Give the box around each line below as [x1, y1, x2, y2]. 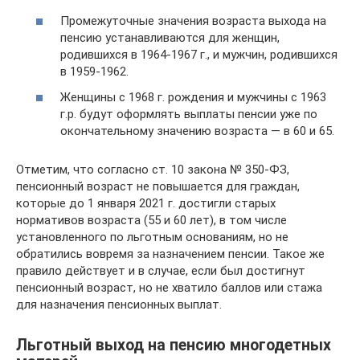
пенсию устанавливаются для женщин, [60, 31, 280, 45]
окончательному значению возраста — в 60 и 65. [60, 123, 334, 138]
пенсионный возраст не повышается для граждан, [16, 178, 300, 194]
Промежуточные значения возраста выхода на [60, 14, 326, 28]
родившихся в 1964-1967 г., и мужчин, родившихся [60, 47, 337, 62]
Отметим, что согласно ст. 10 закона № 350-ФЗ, [16, 162, 289, 177]
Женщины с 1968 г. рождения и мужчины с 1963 [60, 89, 326, 104]
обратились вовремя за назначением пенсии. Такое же [16, 246, 325, 261]
